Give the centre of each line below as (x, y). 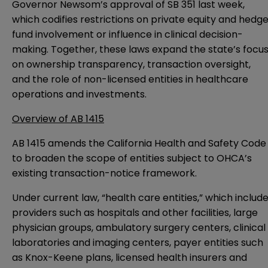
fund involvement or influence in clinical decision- (127, 35)
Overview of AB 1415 (58, 119)
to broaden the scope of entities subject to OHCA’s (132, 159)
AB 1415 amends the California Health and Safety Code (139, 144)
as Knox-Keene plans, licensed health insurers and (130, 258)
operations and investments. (79, 95)
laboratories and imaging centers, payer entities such (138, 243)
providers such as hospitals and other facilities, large (135, 213)
